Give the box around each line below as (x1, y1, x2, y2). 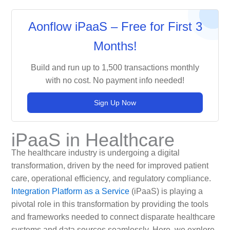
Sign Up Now (94, 99, 136, 107)
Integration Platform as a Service (11, 186, 129, 196)
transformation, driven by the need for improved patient (11, 161, 208, 170)
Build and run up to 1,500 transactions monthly (31, 63, 199, 72)
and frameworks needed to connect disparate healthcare (11, 212, 215, 221)
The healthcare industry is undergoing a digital (11, 148, 180, 157)
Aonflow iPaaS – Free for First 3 (28, 20, 202, 34)
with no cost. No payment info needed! (46, 76, 184, 85)
